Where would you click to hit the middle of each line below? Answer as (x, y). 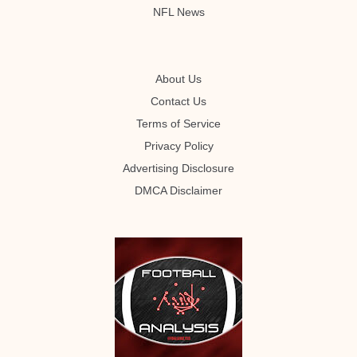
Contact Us (178, 102)
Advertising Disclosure (178, 169)
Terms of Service (178, 124)
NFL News (178, 13)
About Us (178, 80)
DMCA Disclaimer (178, 191)
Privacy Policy (178, 147)
